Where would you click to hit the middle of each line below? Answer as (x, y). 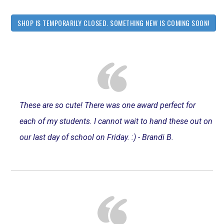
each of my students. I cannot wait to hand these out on (116, 121)
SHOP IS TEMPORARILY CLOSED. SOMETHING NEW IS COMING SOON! (113, 23)
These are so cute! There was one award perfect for (108, 105)
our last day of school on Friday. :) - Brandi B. (97, 137)
